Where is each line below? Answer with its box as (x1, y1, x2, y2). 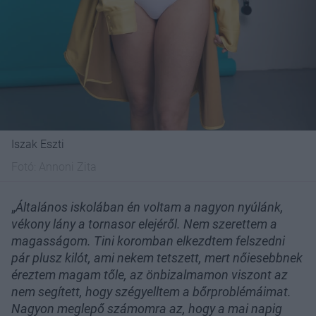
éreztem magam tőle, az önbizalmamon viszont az (11, 267, 288, 283)
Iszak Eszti (11, 138, 64, 152)
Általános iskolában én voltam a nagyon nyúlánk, (16, 200, 284, 215)
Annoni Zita (39, 160, 97, 174)
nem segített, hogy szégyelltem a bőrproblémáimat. (11, 284, 291, 300)
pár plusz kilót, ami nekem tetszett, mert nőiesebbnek (11, 250, 303, 266)
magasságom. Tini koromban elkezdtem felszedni (11, 233, 285, 249)
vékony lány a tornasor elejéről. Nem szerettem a (11, 217, 277, 232)
